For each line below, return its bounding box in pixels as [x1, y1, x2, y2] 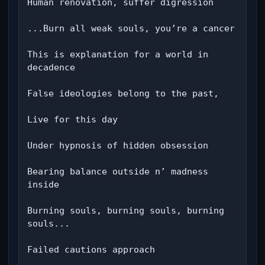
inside [27, 179, 59, 190]
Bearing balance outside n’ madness [27, 166, 208, 177]
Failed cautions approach [27, 244, 155, 255]
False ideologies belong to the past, [27, 88, 219, 99]
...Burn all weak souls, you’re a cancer [27, 23, 235, 34]
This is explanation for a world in [27, 49, 208, 60]
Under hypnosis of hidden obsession [27, 140, 208, 151]
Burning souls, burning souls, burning [27, 205, 224, 216]
